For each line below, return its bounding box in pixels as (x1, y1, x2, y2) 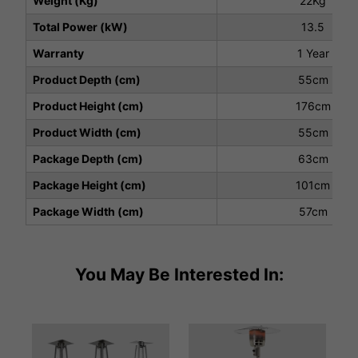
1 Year (296, 46, 329, 61)
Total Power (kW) (33, 20, 128, 34)
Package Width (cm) (33, 205, 144, 219)
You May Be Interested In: (74, 264, 284, 284)
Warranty (33, 46, 84, 61)
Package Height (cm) (33, 178, 146, 193)
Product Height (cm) (33, 99, 144, 113)
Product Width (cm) (33, 125, 141, 140)
